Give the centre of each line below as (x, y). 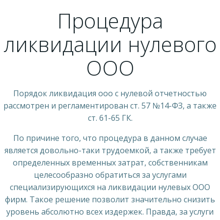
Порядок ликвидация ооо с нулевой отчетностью (110, 93)
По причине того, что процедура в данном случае (110, 138)
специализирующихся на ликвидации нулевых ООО (110, 187)
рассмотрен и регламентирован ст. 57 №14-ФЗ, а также (110, 105)
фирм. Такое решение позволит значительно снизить (110, 199)
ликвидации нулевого (110, 44)
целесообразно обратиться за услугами (110, 175)
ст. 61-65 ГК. (110, 118)
